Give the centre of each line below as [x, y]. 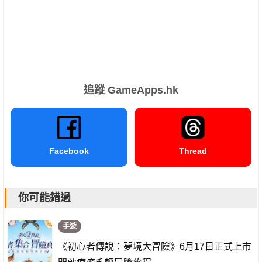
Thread [193, 151]
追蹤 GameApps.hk [131, 90]
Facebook [69, 151]
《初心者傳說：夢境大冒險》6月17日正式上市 [155, 246]
